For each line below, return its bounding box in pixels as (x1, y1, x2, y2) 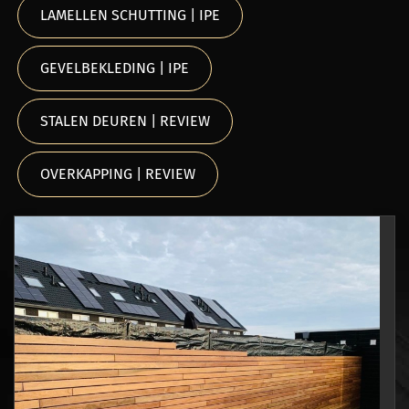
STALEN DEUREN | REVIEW (40, 112, 210, 130)
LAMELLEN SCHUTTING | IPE (40, 6, 220, 24)
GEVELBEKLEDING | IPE (40, 59, 189, 77)
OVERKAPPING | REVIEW (40, 165, 195, 183)
